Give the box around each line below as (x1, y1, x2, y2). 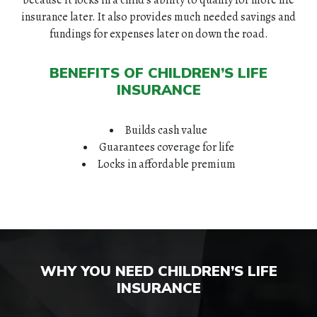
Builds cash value (125, 122, 207, 138)
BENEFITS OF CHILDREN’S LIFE (50, 63, 267, 83)
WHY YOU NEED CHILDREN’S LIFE (40, 261, 277, 281)
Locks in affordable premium (97, 156, 236, 172)
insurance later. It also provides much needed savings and (21, 8, 296, 25)
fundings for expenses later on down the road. (49, 25, 268, 42)
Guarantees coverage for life (98, 139, 234, 155)
